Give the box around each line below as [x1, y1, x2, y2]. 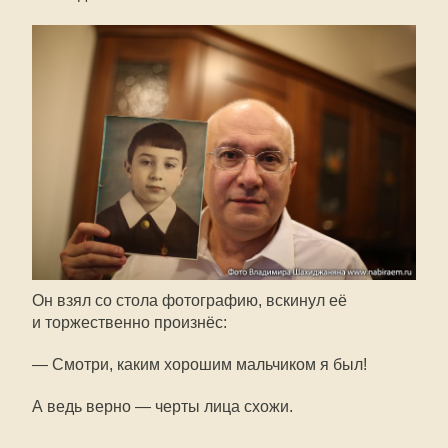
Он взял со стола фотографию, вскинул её [32, 292, 347, 310]
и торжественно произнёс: [32, 314, 227, 332]
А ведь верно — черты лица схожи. [32, 398, 293, 416]
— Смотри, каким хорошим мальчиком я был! [32, 356, 367, 374]
